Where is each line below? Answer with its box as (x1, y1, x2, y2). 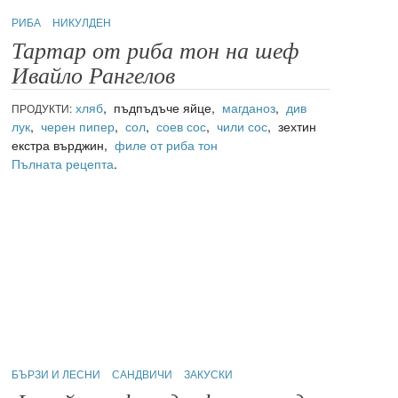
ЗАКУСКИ (184, 365, 234, 381)
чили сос (217, 117, 268, 136)
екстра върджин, (12, 136, 115, 155)
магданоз (222, 99, 276, 117)
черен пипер (41, 117, 115, 136)
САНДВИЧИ (112, 365, 176, 381)
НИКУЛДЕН (52, 14, 112, 30)
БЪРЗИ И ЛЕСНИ (12, 365, 104, 381)
